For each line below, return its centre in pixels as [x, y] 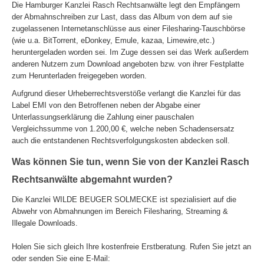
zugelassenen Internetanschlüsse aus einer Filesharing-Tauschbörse [128, 29]
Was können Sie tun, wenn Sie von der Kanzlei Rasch [131, 162]
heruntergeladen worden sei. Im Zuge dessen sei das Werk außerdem [130, 52]
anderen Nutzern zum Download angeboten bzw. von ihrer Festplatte [128, 64]
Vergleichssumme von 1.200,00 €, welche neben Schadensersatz [123, 129]
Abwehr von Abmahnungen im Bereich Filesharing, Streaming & [120, 212]
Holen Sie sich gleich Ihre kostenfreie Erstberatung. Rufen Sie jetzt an [131, 247]
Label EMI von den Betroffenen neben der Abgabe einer [106, 105]
